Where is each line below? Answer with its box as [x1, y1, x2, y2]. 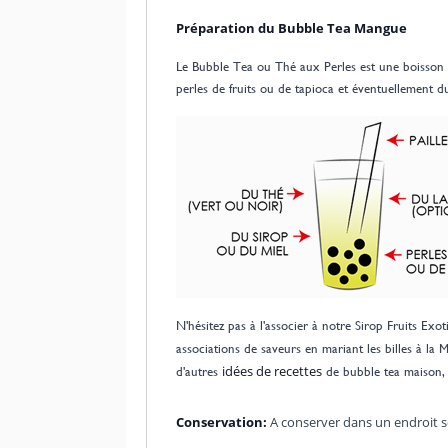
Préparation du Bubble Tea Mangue [175, 18, 407, 37]
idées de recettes [221, 361, 322, 380]
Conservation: [175, 412, 270, 431]
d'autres [175, 363, 222, 379]
